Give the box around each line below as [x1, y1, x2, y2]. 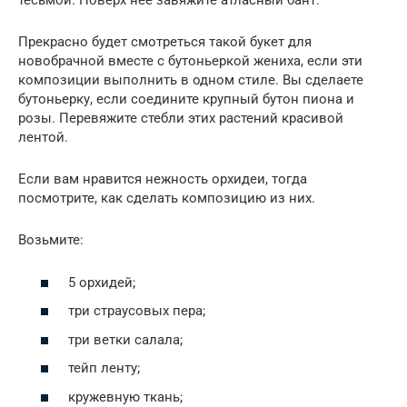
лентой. [18, 129, 68, 146]
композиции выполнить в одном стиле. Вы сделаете [18, 72, 363, 89]
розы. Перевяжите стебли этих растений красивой [18, 110, 343, 127]
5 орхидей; [68, 273, 135, 291]
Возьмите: [18, 232, 84, 249]
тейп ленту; [68, 360, 140, 377]
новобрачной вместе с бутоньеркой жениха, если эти [18, 53, 362, 70]
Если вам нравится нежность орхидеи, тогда [18, 171, 307, 188]
